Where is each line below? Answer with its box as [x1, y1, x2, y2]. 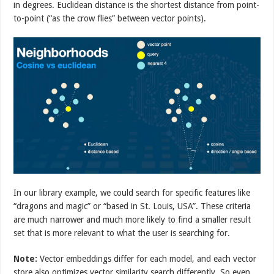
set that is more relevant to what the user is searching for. [13, 228, 231, 238]
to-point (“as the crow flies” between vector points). [13, 13, 207, 24]
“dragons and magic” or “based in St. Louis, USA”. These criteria [13, 201, 251, 211]
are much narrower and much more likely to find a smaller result [13, 214, 251, 224]
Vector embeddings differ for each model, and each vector [37, 253, 257, 264]
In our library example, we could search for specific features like [13, 187, 251, 198]
